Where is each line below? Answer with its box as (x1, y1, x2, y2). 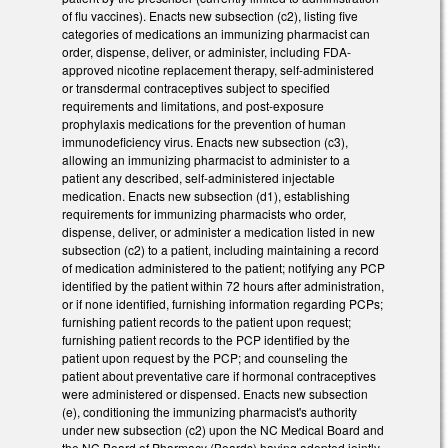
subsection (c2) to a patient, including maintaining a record (62, 241, 379, 259)
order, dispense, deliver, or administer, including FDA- (62, 43, 351, 61)
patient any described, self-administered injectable (62, 169, 335, 187)
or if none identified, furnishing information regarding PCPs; (62, 295, 383, 313)
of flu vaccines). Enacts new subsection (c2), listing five (62, 7, 358, 25)
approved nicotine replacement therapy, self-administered (62, 61, 374, 79)
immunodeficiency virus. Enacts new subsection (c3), (62, 133, 348, 151)
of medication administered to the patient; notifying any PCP (62, 259, 385, 277)
